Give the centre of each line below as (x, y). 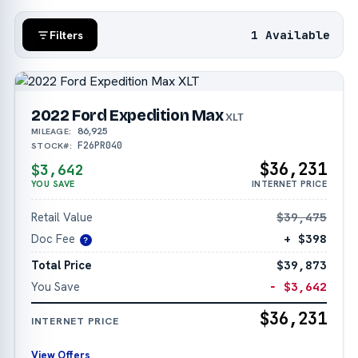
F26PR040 (99, 146)
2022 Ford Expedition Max (127, 116)
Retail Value (62, 217)
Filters (67, 35)
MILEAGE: (51, 131)
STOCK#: (52, 146)
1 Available (291, 34)
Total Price (61, 265)
